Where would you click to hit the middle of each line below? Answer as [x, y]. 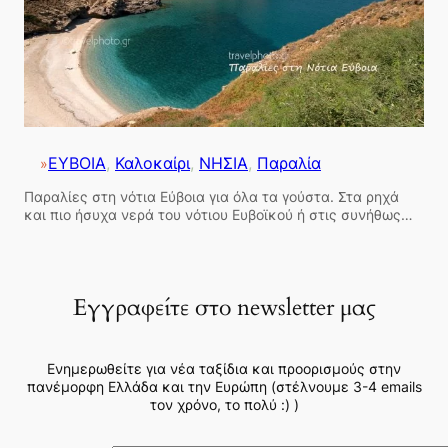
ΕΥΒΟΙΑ [77, 164]
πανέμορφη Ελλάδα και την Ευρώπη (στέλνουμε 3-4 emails [224, 387]
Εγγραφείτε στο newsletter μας [224, 308]
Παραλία [289, 164]
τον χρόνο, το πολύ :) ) [224, 405]
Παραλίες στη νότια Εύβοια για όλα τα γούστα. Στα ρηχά [211, 196]
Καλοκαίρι [152, 164]
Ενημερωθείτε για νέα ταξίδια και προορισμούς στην [224, 369]
